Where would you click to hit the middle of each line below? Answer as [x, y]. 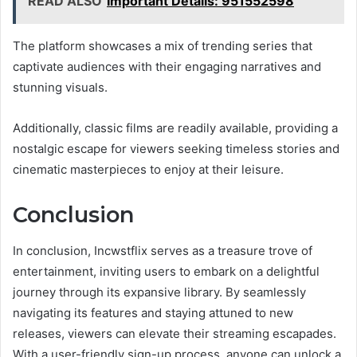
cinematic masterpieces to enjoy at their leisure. [148, 170]
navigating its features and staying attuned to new [153, 312]
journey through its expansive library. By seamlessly [159, 292]
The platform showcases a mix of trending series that [163, 46]
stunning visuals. [60, 88]
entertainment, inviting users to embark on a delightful [166, 271]
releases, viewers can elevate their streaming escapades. [175, 333]
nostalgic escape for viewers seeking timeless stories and [176, 149]
